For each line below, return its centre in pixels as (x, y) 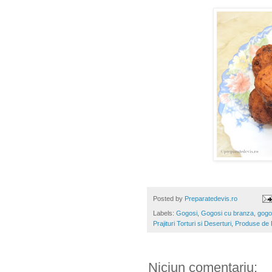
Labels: (165, 213)
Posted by (169, 198)
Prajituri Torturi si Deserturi (192, 223)
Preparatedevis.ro (211, 198)
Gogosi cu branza (227, 213)
